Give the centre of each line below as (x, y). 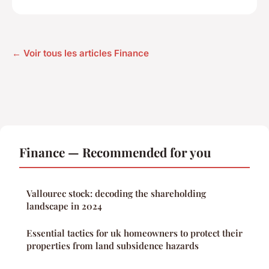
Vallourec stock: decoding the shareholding (116, 194)
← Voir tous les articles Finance (80, 53)
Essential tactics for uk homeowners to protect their (134, 233)
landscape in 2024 (64, 206)
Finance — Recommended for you (115, 152)
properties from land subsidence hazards (113, 246)
